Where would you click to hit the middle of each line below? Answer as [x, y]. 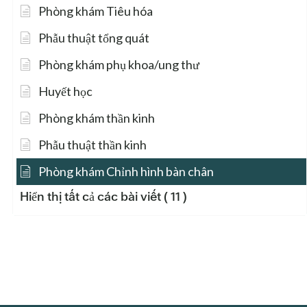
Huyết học [65, 91]
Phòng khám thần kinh [97, 118]
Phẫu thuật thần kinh [93, 145]
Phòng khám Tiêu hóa [96, 11]
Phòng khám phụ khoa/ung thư [119, 65]
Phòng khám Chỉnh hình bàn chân [126, 172]
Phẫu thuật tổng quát [94, 38]
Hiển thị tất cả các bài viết [90, 197]
